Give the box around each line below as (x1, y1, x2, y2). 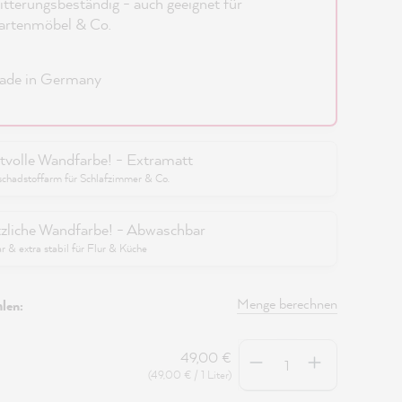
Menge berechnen (236, 293, 337, 313)
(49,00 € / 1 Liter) (147, 366, 232, 382)
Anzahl (237, 339, 282, 360)
